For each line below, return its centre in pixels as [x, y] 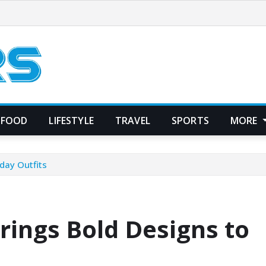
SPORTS [190, 120]
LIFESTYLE [71, 120]
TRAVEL [132, 120]
